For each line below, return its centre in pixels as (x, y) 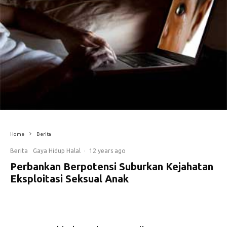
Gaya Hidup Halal (57, 151)
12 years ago (107, 151)
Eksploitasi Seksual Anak (69, 179)
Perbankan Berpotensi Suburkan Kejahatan (112, 167)
